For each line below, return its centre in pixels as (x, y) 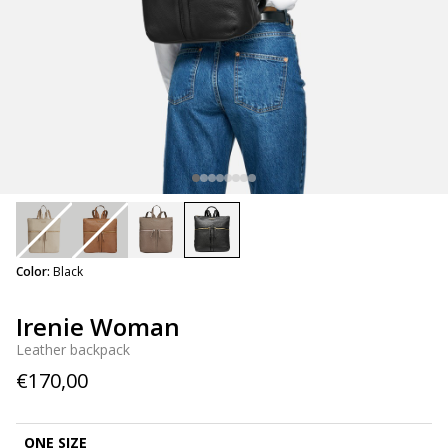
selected (239, 268)
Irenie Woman (98, 326)
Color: (33, 271)
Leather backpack (73, 349)
